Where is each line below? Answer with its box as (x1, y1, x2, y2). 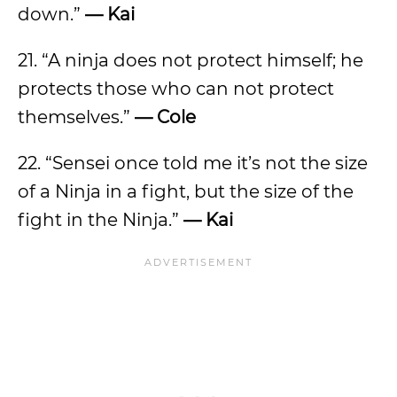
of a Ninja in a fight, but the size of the (18, 181, 354, 202)
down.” (18, 4, 85, 25)
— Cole (135, 106, 196, 128)
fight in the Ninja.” (18, 209, 183, 230)
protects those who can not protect (18, 78, 334, 99)
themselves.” (18, 106, 135, 128)
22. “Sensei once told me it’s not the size (18, 152, 368, 174)
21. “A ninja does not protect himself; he (18, 50, 363, 71)
